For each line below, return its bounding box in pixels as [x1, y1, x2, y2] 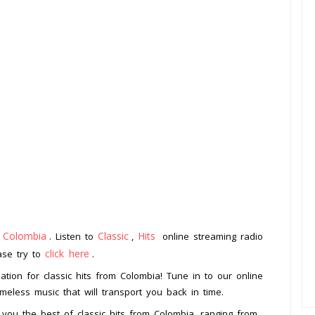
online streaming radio [158, 230, 263, 243]
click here [45, 247, 89, 261]
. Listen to [49, 230, 98, 243]
